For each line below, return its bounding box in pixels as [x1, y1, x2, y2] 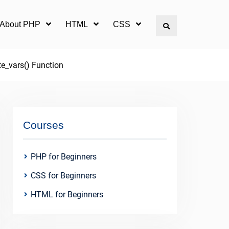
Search [169, 20, 194, 30]
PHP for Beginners [31, 152, 97, 162]
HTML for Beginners [31, 190, 103, 199]
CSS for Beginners [31, 171, 96, 180]
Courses [23, 119, 64, 131]
